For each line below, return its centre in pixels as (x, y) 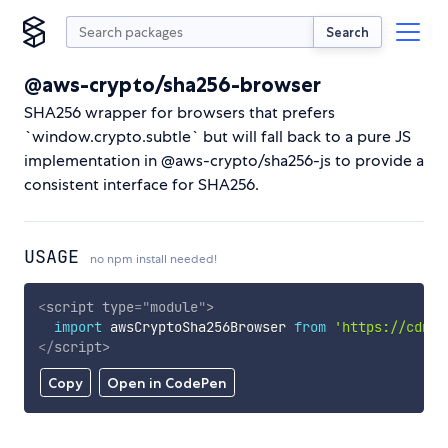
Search (347, 31)
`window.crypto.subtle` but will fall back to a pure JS (217, 136)
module (173, 306)
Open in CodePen (166, 383)
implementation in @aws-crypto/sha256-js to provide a (224, 160)
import (77, 326)
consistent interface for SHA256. (141, 184)
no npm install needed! (153, 259)
